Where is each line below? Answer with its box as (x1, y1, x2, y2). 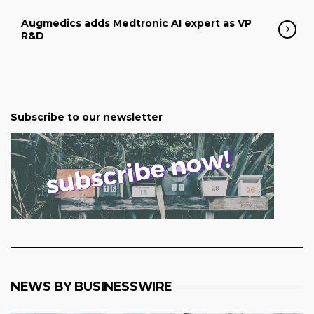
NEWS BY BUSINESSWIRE (11, 278, 172, 294)
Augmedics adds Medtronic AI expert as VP (21, 17, 252, 29)
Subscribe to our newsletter (11, 111, 163, 123)
